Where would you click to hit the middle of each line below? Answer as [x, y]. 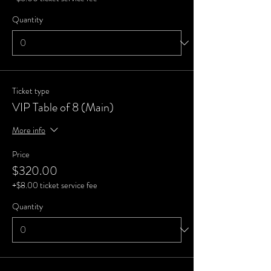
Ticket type [31, 91]
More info [29, 130]
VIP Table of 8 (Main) [63, 107]
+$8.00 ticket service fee [55, 185]
